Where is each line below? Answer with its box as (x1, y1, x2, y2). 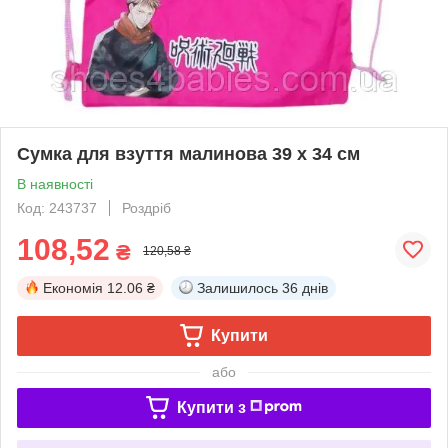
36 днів (282, 279, 328, 296)
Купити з (176, 398, 246, 416)
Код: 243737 (17, 199, 97, 216)
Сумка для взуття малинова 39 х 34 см (17, 143, 360, 164)
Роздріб (122, 199, 171, 216)
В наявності (17, 175, 93, 192)
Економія (43, 279, 103, 296)
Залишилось (197, 279, 278, 296)
